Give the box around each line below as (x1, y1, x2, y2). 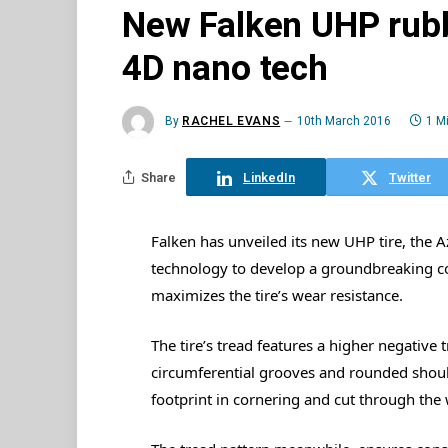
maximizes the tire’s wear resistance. (150, 285, 403, 305)
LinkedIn (243, 167, 295, 187)
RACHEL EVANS (182, 112, 281, 131)
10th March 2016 (297, 112, 392, 131)
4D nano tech (122, 43, 328, 95)
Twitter (389, 167, 431, 187)
